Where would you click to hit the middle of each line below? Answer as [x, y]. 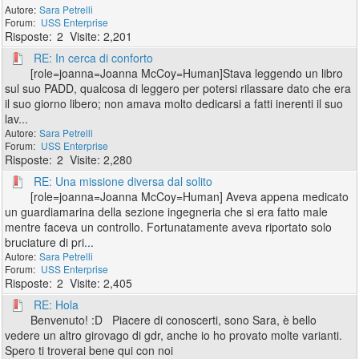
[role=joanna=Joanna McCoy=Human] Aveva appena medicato [190, 196]
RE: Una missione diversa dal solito [123, 181]
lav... [17, 119]
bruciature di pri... [50, 242]
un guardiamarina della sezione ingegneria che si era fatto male [167, 212]
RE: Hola [56, 305]
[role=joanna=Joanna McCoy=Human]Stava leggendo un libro [187, 73]
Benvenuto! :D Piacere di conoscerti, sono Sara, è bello [174, 320]
